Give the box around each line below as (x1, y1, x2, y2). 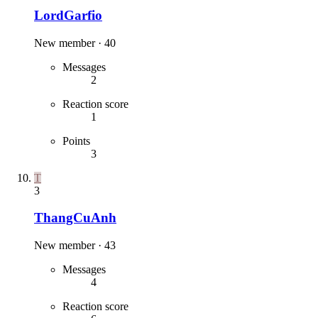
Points (62, 134, 90, 147)
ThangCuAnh (34, 210, 116, 226)
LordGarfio (34, 7, 102, 23)
